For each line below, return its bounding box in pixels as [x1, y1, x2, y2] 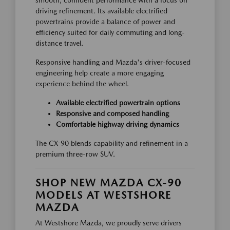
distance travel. [35, 39, 83, 47]
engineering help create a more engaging [35, 69, 164, 77]
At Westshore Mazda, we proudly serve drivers [35, 219, 182, 227]
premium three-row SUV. [35, 150, 115, 158]
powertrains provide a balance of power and [35, 17, 175, 26]
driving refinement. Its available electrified [35, 7, 167, 15]
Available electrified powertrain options [56, 99, 180, 107]
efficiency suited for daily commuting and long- [35, 28, 185, 36]
